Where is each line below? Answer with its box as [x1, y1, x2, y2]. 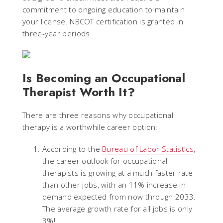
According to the [42, 143, 103, 154]
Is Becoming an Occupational [22, 69, 185, 87]
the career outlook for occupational [42, 155, 168, 166]
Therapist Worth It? [22, 83, 135, 101]
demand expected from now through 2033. [42, 191, 196, 202]
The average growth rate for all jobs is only [42, 203, 193, 214]
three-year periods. [22, 28, 92, 38]
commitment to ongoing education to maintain [22, 4, 185, 14]
